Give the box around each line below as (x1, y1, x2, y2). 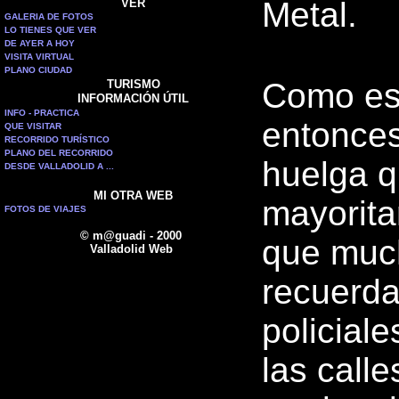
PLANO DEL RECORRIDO (4, 148, 113, 158)
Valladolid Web (89, 242, 173, 256)
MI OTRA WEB (94, 189, 173, 202)
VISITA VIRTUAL (4, 52, 74, 61)
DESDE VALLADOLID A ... (4, 161, 114, 171)
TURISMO (106, 77, 160, 91)
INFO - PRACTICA (4, 108, 79, 118)
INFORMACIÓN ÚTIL (77, 92, 189, 105)
